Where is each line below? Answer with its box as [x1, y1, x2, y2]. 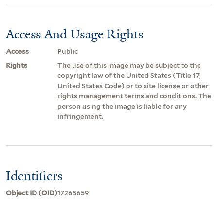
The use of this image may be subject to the [57, 61, 201, 69]
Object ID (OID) [6, 188, 57, 197]
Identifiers [6, 167, 63, 184]
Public [57, 47, 78, 55]
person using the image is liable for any [57, 102, 187, 110]
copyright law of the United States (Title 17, [57, 71, 200, 79]
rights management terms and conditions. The [57, 91, 211, 100]
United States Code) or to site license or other [57, 81, 209, 90]
